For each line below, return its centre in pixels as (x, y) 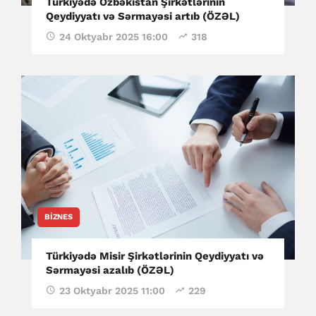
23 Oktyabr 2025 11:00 (112, 291)
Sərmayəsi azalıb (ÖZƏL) (110, 271)
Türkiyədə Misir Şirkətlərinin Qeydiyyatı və (155, 256)
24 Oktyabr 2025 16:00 (114, 36)
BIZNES (59, 217)
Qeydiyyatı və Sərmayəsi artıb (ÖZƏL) (143, 16)
